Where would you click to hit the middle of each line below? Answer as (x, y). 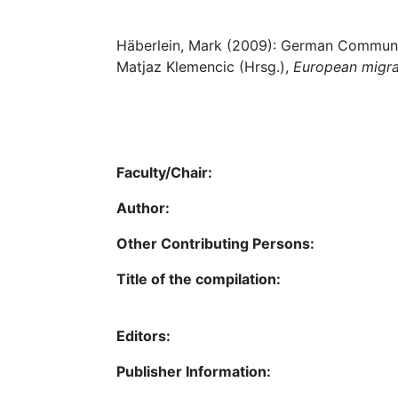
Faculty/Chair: (164, 172)
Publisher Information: (194, 371)
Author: (143, 207)
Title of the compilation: (199, 279)
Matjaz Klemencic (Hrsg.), (205, 67)
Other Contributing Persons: (215, 243)
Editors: (143, 335)
